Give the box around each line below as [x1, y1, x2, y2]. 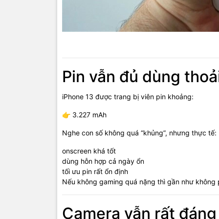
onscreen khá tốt [62, 147, 116, 155]
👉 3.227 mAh [62, 110, 107, 119]
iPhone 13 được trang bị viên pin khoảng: [62, 92, 194, 101]
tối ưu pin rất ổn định [62, 167, 128, 176]
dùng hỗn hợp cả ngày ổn [62, 157, 144, 166]
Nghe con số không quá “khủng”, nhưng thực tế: [62, 129, 217, 137]
